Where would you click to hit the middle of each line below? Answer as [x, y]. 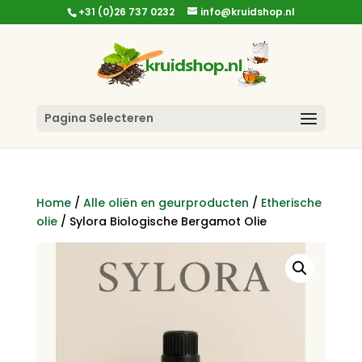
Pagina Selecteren [99, 118]
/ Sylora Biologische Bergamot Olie [162, 221]
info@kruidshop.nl [247, 12]
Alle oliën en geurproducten [166, 203]
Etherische [291, 203]
